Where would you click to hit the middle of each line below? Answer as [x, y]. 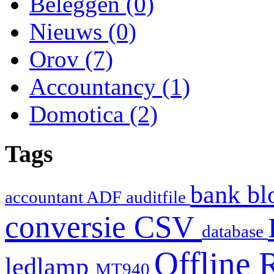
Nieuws [66, 32]
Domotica [76, 114]
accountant [46, 197]
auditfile [158, 197]
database [235, 231]
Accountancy [93, 87]
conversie [69, 227]
